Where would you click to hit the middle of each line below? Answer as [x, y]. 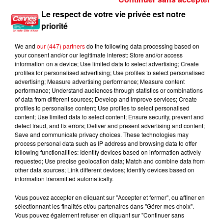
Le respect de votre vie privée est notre [113, 14]
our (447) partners [61, 46]
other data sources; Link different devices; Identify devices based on [105, 170]
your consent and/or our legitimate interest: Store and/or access [99, 55]
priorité [54, 26]
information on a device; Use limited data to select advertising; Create [107, 64]
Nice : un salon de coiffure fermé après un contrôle [86, 27]
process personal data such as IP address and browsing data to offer [106, 143]
